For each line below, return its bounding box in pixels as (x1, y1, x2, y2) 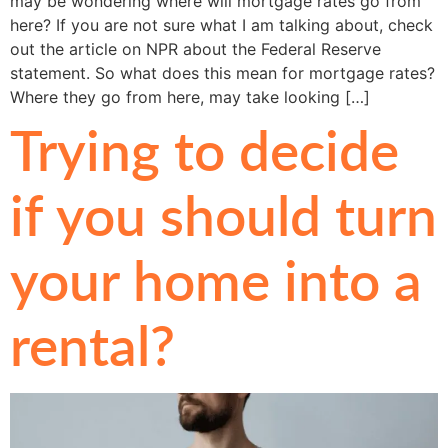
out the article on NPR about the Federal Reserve (10, 39, 381, 60)
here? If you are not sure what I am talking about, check (10, 15, 433, 36)
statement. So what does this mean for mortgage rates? (10, 63, 435, 84)
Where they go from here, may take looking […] (10, 87, 370, 108)
